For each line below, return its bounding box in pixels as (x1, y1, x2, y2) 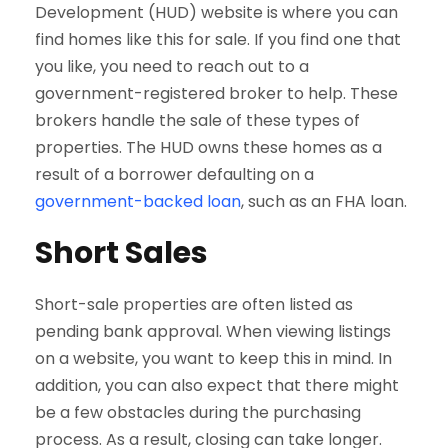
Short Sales (35, 231, 208, 274)
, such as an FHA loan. (241, 189, 407, 213)
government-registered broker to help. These (35, 81, 398, 105)
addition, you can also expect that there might (35, 373, 399, 397)
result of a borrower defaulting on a (35, 162, 314, 186)
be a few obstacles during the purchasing (35, 400, 361, 424)
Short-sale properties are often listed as (35, 292, 353, 316)
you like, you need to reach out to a (35, 54, 309, 78)
